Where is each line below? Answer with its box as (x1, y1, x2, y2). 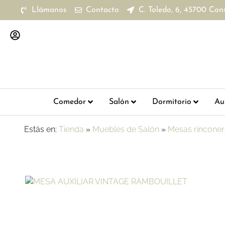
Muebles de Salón (92, 125, 159, 134)
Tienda (59, 125, 84, 134)
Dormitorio (152, 98, 191, 106)
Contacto (86, 6, 119, 14)
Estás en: (24, 125, 57, 134)
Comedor (53, 98, 86, 106)
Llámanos (31, 6, 67, 14)
